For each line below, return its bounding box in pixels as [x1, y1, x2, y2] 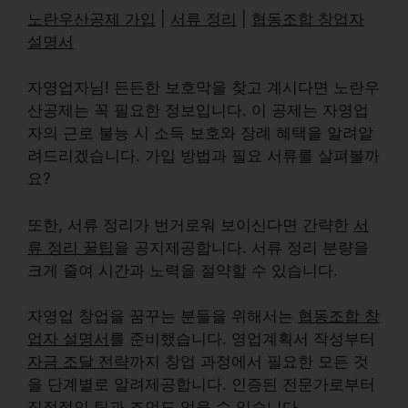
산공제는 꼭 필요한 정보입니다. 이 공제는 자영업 [27, 101, 369, 119]
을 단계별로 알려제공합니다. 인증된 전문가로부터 [27, 375, 375, 393]
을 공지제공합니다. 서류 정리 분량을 [114, 238, 369, 257]
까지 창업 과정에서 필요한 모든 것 [129, 352, 369, 371]
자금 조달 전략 [27, 352, 129, 371]
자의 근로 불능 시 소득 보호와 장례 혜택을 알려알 [27, 124, 373, 142]
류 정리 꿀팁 [27, 238, 114, 257]
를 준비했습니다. [109, 330, 227, 348]
